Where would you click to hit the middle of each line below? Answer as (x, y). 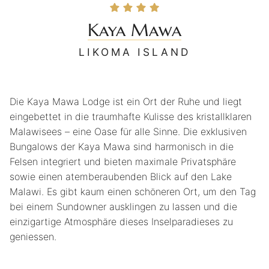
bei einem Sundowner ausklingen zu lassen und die (123, 207)
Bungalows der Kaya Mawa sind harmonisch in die (122, 147)
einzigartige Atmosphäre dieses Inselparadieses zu (121, 222)
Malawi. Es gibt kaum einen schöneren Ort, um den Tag (133, 192)
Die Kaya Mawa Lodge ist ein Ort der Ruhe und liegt (126, 101)
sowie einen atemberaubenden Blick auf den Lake (121, 177)
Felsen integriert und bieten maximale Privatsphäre (123, 162)
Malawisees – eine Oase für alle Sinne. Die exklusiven (128, 131)
